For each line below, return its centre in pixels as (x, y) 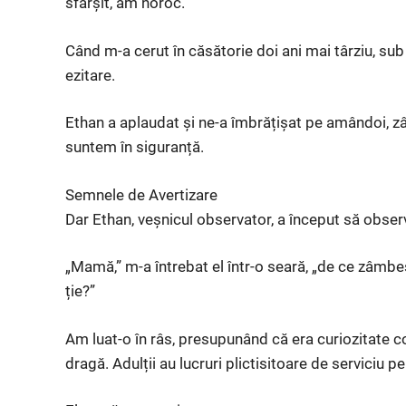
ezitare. (90, 75)
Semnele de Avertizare (141, 194)
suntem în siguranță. (135, 147)
